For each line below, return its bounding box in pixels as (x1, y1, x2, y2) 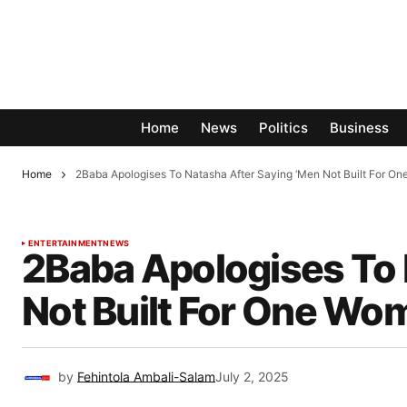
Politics (259, 119, 308, 137)
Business (330, 119, 389, 137)
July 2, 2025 (215, 369, 289, 385)
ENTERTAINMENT (28, 238, 104, 249)
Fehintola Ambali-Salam (77, 369, 215, 385)
